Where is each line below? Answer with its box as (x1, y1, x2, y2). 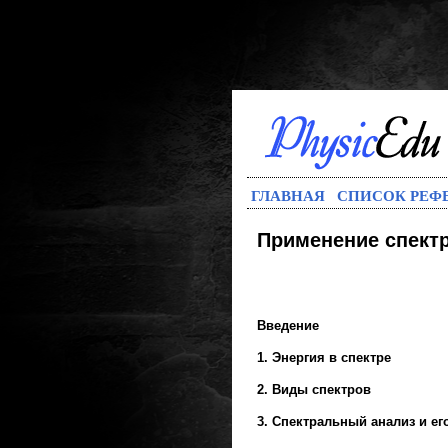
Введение (257, 318, 319, 333)
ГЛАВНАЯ (251, 184, 325, 206)
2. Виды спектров (257, 382, 371, 397)
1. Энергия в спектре (257, 350, 391, 365)
